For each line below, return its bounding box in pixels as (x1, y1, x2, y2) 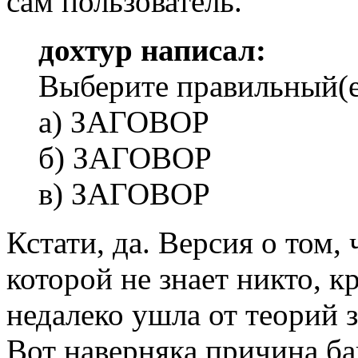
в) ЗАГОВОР (38, 177, 210, 211)
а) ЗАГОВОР (38, 105, 209, 139)
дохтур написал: (38, 33, 266, 67)
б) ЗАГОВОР (38, 141, 212, 175)
